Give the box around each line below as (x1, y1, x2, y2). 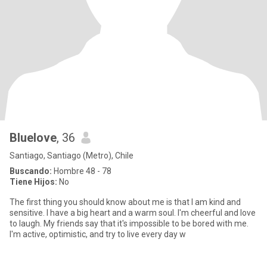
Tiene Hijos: (10, 177, 57, 187)
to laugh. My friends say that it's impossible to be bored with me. (10, 219, 249, 228)
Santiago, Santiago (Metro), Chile (10, 151, 133, 160)
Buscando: (10, 166, 52, 176)
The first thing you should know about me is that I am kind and (10, 197, 241, 207)
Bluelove (10, 131, 57, 145)
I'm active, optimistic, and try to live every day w (10, 229, 186, 239)
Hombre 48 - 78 (52, 166, 111, 176)
